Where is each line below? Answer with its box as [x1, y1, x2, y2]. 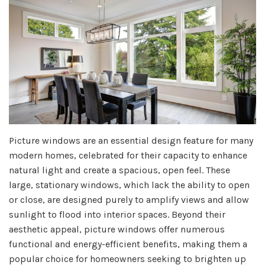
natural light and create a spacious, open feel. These [9, 164, 230, 176]
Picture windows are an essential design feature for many [9, 134, 253, 146]
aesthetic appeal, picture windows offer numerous [9, 223, 225, 235]
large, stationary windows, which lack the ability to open [9, 179, 250, 190]
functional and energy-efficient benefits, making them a [9, 238, 247, 250]
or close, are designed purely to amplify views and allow [9, 193, 249, 205]
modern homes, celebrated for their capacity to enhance [9, 149, 247, 161]
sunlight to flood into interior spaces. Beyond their [9, 208, 225, 220]
